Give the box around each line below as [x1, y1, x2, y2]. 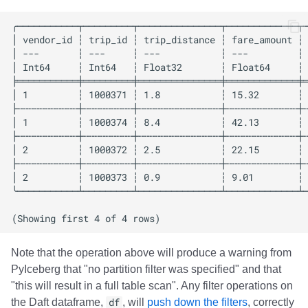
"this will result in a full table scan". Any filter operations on [11, 280, 293, 292]
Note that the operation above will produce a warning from [11, 247, 291, 259]
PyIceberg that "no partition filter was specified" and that [11, 263, 281, 276]
